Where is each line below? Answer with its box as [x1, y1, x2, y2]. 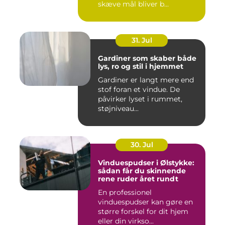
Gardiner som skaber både [98, 54, 196, 63]
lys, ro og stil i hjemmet [98, 62, 183, 71]
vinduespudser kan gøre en [98, 197, 193, 207]
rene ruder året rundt [98, 174, 178, 184]
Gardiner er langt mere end [98, 75, 194, 85]
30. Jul [130, 140, 153, 150]
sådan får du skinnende [98, 166, 186, 176]
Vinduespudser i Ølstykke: [98, 158, 194, 168]
